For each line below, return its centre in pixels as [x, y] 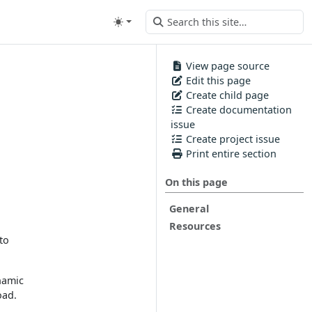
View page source [226, 66]
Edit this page [217, 80]
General [189, 209]
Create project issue [232, 139]
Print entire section [230, 154]
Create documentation [237, 110]
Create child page [226, 95]
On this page [196, 182]
